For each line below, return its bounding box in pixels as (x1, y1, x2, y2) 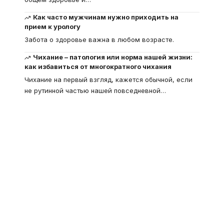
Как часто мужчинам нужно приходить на (33, 12, 179, 21)
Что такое (42, 163, 111, 180)
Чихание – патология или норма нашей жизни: (33, 52, 193, 61)
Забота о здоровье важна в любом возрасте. (24, 35, 174, 43)
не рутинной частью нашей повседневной (24, 86, 160, 94)
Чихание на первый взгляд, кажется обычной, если (24, 75, 192, 83)
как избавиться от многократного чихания (24, 62, 171, 70)
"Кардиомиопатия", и (42, 180, 196, 198)
